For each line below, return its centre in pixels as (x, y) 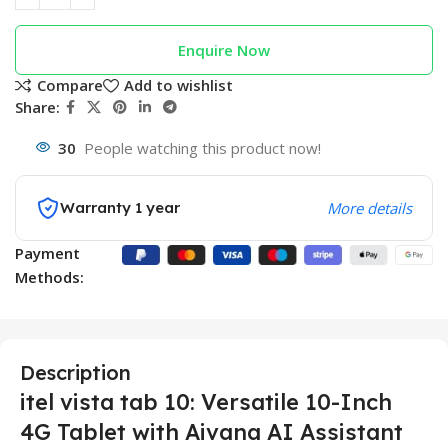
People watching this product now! (202, 147)
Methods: (49, 276)
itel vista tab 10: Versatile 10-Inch (206, 401)
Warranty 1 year (120, 207)
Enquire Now (223, 50)
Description (75, 372)
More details (369, 207)
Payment (47, 252)
